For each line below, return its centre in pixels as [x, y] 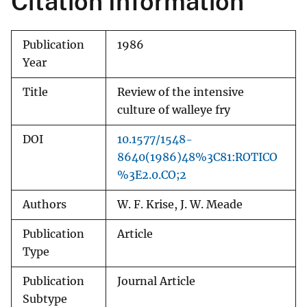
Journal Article [156, 282]
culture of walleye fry [174, 110]
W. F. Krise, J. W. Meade [180, 205]
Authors [45, 205]
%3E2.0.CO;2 [152, 175]
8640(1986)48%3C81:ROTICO [197, 158]
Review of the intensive [181, 93]
